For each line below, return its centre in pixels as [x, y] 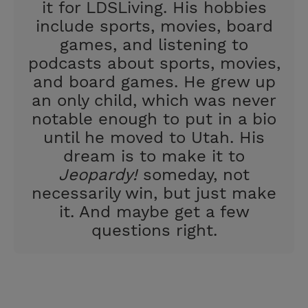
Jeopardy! [98, 175]
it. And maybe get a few [154, 212]
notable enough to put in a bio [154, 119]
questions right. [154, 230]
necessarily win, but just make [154, 193]
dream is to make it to [154, 156]
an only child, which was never [154, 100]
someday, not [194, 175]
